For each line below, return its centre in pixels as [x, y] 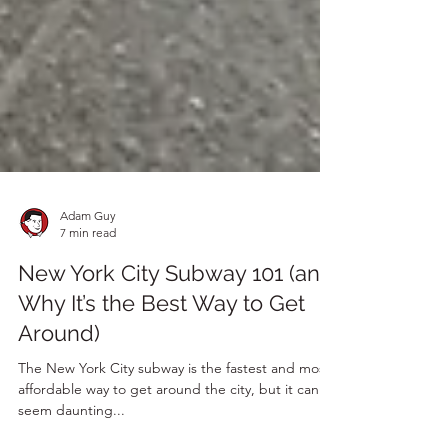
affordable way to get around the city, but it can [168, 433]
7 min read [88, 276]
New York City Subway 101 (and [176, 317]
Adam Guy [88, 259]
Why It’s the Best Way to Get [161, 347]
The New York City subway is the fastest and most [174, 412]
